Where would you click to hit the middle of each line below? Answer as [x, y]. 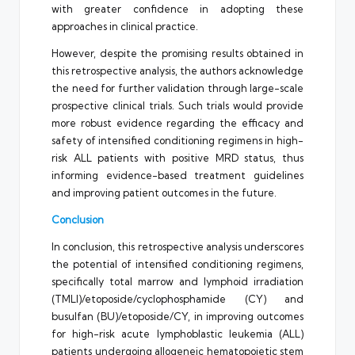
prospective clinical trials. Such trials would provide [177, 105]
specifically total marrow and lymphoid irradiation [177, 281]
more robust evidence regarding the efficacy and [177, 122]
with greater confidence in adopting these [177, 8]
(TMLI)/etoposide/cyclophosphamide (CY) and [177, 298]
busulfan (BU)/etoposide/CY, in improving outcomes [177, 316]
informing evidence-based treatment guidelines [177, 175]
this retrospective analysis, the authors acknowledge [177, 70]
